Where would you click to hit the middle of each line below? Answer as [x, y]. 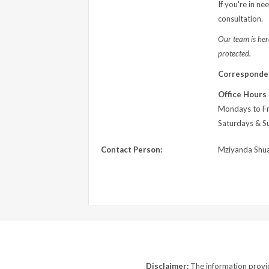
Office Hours [242, 94]
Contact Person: [131, 150]
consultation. [240, 19]
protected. [234, 53]
